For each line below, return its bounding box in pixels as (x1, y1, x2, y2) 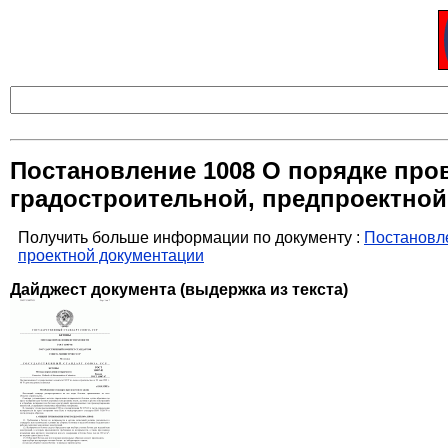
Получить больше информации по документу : (18, 229, 364, 247)
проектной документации (18, 247, 204, 265)
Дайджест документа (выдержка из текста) (10, 281, 348, 299)
